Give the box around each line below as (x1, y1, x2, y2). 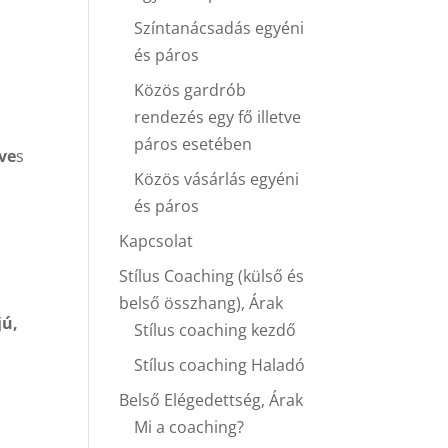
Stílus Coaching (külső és (119, 265, 305, 287)
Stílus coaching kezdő (134, 319, 297, 341)
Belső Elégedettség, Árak (119, 389, 304, 411)
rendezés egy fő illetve (134, 106, 302, 128)
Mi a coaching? (134, 416, 245, 438)
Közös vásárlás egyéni (134, 168, 300, 190)
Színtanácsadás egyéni (134, 17, 305, 39)
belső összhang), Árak (119, 292, 284, 314)
